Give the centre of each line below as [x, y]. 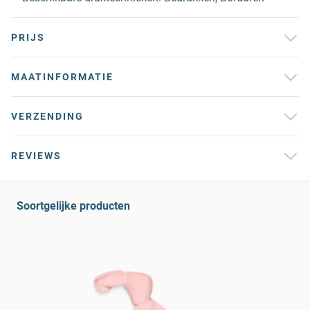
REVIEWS [36, 156]
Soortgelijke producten [73, 206]
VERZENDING [47, 116]
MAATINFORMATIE [62, 77]
